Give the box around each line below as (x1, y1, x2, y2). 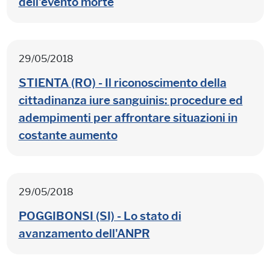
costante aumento (18, 128, 118, 142)
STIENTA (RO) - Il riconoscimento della (18, 75, 227, 90)
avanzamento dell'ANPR (18, 226, 150, 240)
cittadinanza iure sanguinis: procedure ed (18, 93, 243, 107)
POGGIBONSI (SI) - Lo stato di (18, 209, 181, 223)
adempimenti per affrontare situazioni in (18, 110, 237, 125)
